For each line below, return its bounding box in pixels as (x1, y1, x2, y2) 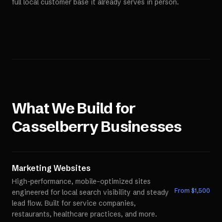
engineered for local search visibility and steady (12, 188, 169, 197)
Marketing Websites (12, 163, 91, 173)
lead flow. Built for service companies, (12, 199, 136, 208)
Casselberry (12, 117, 98, 136)
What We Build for (12, 99, 136, 117)
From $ (174, 187, 195, 194)
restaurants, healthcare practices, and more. (12, 210, 157, 219)
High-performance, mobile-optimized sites (12, 177, 151, 186)
